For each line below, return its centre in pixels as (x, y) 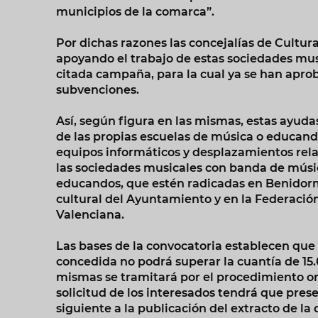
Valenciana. (90, 214)
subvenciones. (97, 89)
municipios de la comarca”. (135, 11)
